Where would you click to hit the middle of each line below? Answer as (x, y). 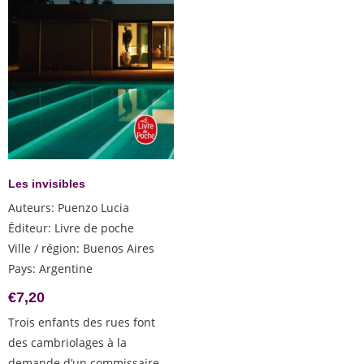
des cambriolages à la (67, 343)
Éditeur (28, 228)
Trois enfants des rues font (82, 323)
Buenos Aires (119, 249)
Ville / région (42, 249)
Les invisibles (47, 184)
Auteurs (30, 208)
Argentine (66, 269)
